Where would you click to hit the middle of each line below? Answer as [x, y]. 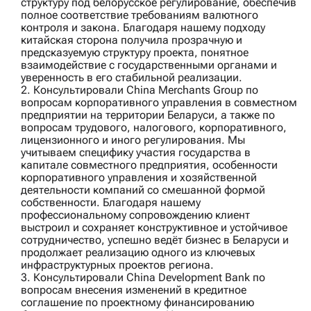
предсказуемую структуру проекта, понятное [135, 53]
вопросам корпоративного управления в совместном [159, 103]
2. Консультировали [74, 90]
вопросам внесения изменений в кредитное [134, 290]
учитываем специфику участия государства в [136, 153]
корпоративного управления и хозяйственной [139, 178]
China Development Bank [188, 278]
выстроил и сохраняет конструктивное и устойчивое [154, 228]
